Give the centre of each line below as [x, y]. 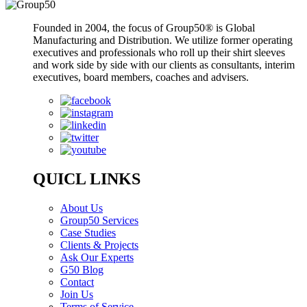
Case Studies [88, 232]
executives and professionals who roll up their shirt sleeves [159, 53]
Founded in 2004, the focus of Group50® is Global [144, 28]
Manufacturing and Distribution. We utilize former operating [163, 40]
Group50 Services [99, 220]
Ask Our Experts [97, 257]
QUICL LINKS [87, 179]
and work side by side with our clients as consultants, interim [164, 65]
